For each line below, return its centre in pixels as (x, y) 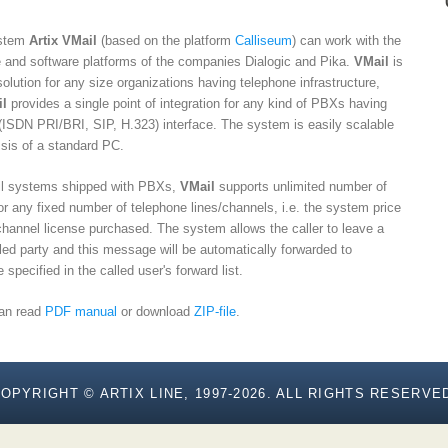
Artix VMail (63, 40)
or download (155, 311)
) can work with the (346, 40)
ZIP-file (215, 311)
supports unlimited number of (301, 186)
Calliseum (263, 40)
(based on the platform (166, 40)
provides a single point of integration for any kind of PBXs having (197, 103)
